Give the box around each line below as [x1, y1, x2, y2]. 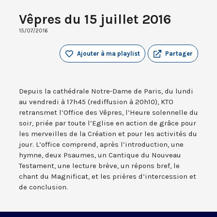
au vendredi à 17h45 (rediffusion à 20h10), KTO [19, 97, 173, 107]
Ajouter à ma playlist [77, 50, 140, 58]
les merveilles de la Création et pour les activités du [19, 129, 197, 139]
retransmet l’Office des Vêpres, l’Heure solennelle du [19, 108, 198, 117]
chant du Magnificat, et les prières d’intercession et [19, 172, 196, 181]
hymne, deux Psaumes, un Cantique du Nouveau [19, 151, 181, 160]
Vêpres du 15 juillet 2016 [19, 11, 171, 28]
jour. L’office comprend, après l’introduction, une [19, 140, 184, 149]
